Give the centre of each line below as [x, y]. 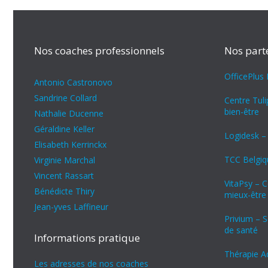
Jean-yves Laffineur [71, 207]
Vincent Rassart [64, 176]
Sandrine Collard [66, 98]
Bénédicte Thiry [64, 191]
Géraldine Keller [64, 129]
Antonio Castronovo [73, 82]
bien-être [242, 112]
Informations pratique [87, 238]
